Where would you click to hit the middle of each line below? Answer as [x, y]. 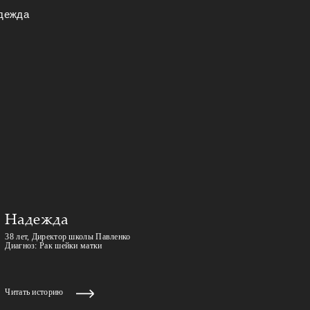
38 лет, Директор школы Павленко [68, 236]
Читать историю [34, 292]
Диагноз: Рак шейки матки [54, 245]
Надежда [37, 218]
